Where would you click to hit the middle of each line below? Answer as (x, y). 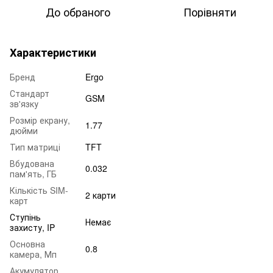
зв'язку (24, 103)
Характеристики (53, 52)
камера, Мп (33, 254)
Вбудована (32, 163)
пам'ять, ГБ (33, 173)
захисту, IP (32, 227)
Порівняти (210, 11)
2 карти (101, 195)
